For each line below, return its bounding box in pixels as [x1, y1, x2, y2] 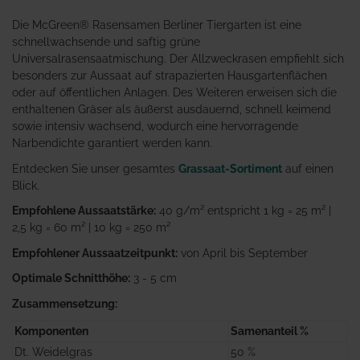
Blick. [12, 178, 39, 192]
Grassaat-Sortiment [178, 162, 282, 175]
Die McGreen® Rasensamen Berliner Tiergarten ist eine [12, 18, 301, 32]
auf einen [282, 162, 333, 175]
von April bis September [178, 246, 308, 260]
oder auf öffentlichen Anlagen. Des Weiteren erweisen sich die [12, 86, 337, 100]
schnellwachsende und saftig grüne [12, 35, 200, 49]
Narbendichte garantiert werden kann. [12, 137, 212, 150]
